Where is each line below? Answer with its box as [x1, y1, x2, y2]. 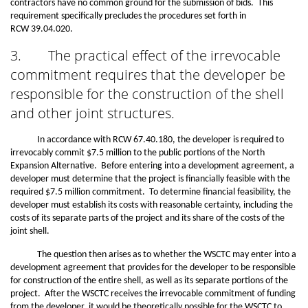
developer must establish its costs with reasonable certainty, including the [10, 200, 293, 210]
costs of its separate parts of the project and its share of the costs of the [10, 213, 285, 223]
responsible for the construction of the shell [10, 85, 284, 103]
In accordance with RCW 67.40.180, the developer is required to [10, 135, 284, 145]
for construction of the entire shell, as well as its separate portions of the [10, 276, 288, 286]
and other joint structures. [10, 104, 175, 122]
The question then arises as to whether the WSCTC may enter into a [10, 250, 296, 260]
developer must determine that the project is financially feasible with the [10, 174, 290, 184]
